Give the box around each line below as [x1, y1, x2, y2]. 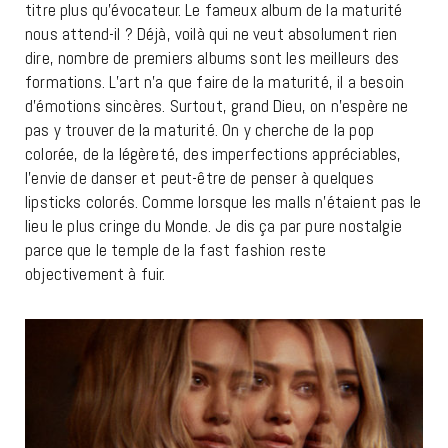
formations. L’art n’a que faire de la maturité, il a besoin [25, 71, 405, 94]
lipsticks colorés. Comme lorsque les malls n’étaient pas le [25, 191, 422, 214]
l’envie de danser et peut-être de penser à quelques [25, 167, 374, 190]
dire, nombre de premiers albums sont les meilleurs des [25, 47, 400, 70]
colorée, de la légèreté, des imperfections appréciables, [25, 143, 402, 166]
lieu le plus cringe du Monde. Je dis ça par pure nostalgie [25, 215, 402, 238]
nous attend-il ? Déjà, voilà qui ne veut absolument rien [25, 23, 398, 46]
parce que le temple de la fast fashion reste [25, 239, 327, 262]
